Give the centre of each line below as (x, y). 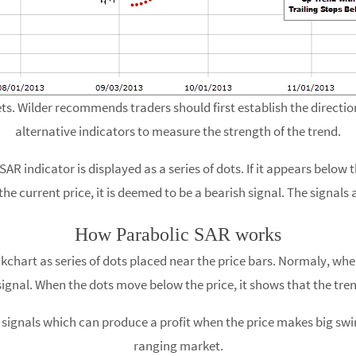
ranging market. (178, 346)
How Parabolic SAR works (178, 234)
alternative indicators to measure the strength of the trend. (178, 131)
